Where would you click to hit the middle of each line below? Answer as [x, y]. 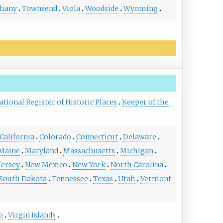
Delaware [139, 137]
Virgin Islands [32, 215]
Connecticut [97, 137]
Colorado [55, 137]
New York [89, 165]
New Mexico [46, 165]
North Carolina [137, 165]
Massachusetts [89, 151]
